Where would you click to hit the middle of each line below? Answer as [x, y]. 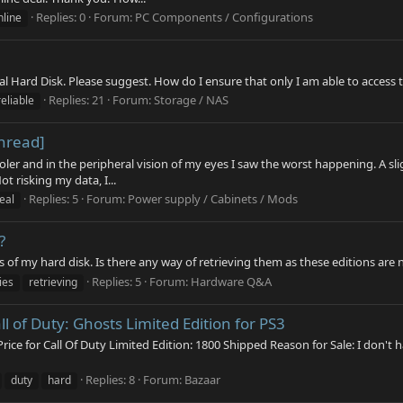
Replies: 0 [61, 18]
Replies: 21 [76, 100]
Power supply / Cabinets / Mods [213, 198]
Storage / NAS [191, 100]
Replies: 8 [110, 380]
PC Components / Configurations [224, 18]
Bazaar [202, 380]
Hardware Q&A [231, 281]
